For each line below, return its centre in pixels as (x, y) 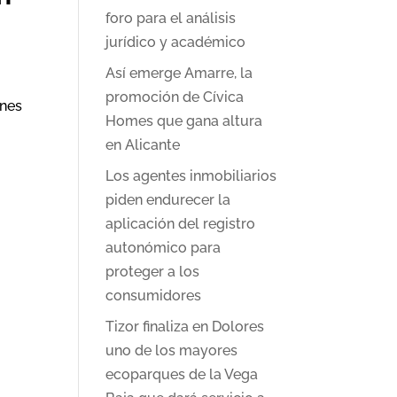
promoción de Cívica (175, 97)
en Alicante (143, 145)
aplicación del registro (181, 224)
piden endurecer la (168, 200)
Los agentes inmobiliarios (191, 176)
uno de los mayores (172, 351)
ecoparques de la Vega (182, 375)
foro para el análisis (171, 19)
